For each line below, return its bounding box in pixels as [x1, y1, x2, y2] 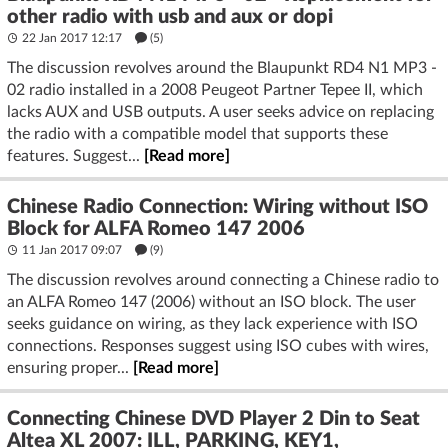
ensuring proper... [7, 360, 133, 376]
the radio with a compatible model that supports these [7, 126, 388, 142]
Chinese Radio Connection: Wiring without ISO [7, 197, 428, 217]
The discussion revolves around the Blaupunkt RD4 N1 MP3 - [7, 60, 437, 76]
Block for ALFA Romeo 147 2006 [7, 219, 305, 239]
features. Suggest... [7, 148, 144, 164]
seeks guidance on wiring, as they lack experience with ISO [7, 316, 418, 332]
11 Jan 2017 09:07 [19, 244, 125, 256]
